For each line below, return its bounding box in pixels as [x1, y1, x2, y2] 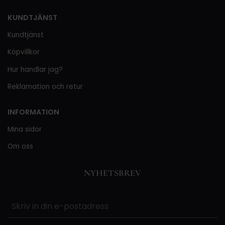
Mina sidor [8, 124, 42, 134]
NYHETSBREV [84, 167, 141, 179]
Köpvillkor [8, 47, 40, 57]
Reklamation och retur [8, 82, 83, 92]
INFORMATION [8, 107, 59, 118]
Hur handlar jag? [8, 64, 63, 74]
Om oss [8, 142, 33, 152]
